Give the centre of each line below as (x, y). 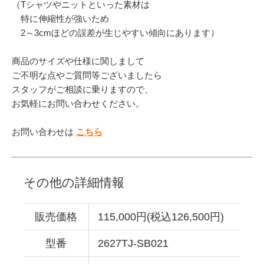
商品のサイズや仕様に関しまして (78, 61)
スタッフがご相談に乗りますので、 (82, 89)
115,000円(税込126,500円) (161, 217)
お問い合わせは (44, 131)
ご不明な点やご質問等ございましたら (87, 75)
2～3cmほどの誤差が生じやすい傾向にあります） (115, 32)
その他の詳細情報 (74, 182)
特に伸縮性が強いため (60, 18)
